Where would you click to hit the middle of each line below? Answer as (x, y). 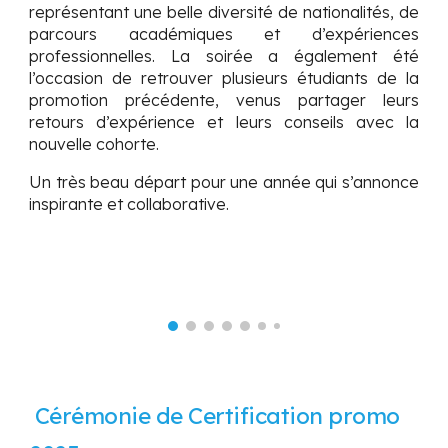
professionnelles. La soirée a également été (224, 56)
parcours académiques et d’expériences (224, 34)
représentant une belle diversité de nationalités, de (224, 12)
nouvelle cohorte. (94, 144)
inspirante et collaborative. (129, 204)
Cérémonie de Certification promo (217, 416)
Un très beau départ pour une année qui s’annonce (224, 182)
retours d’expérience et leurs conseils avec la (224, 122)
